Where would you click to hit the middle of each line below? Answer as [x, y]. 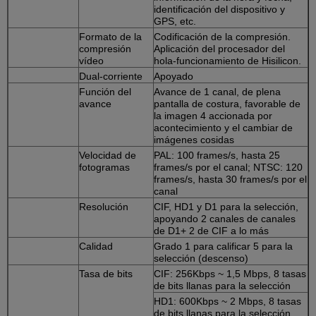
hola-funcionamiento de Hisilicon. [227, 60]
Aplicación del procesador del [219, 48]
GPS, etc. [175, 21]
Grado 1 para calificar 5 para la [223, 246]
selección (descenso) [201, 258]
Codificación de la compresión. [222, 36]
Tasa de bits [106, 273]
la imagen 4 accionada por [213, 115]
